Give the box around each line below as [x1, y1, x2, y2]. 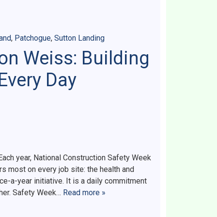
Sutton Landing [54, 33, 105, 43]
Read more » [63, 188, 106, 198]
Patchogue [15, 33, 51, 43]
